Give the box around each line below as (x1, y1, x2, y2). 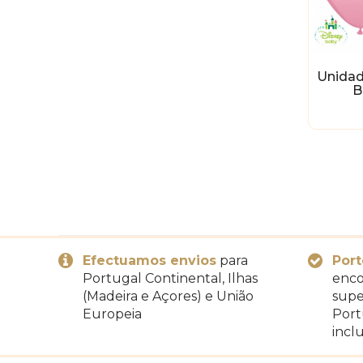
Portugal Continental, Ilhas (83, 270, 258, 286)
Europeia (83, 305, 142, 322)
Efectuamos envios (83, 252, 216, 268)
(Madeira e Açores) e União (83, 288, 254, 304)
